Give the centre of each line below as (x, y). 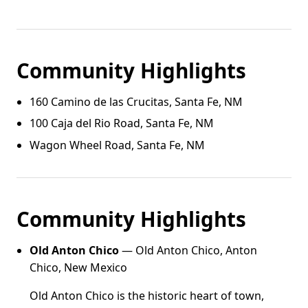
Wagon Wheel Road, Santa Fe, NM (118, 145)
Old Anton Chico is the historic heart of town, (147, 295)
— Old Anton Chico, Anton (188, 250)
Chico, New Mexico (79, 267)
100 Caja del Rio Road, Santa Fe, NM (122, 123)
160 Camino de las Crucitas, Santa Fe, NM (136, 101)
